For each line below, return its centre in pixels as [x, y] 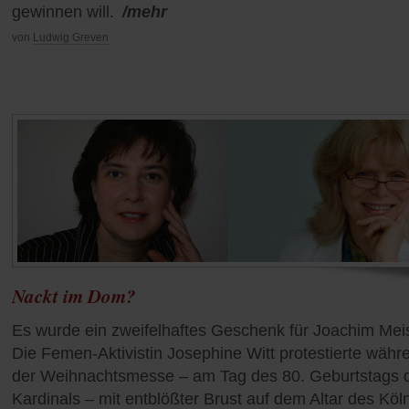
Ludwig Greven [71, 37]
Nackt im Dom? [74, 296]
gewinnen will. [63, 11]
